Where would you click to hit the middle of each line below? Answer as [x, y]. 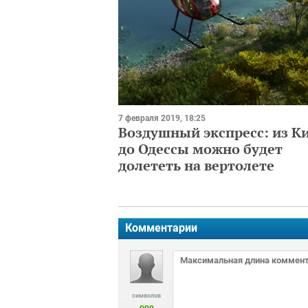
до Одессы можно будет [200, 148]
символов [146, 295]
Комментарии [161, 228]
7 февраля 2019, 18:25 [162, 118]
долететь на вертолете [196, 165]
